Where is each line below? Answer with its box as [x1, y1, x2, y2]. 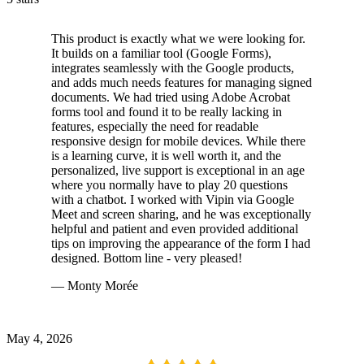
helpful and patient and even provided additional [51, 222, 298, 236]
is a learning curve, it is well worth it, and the [51, 149, 281, 163]
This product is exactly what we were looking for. [51, 32, 305, 46]
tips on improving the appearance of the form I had [51, 236, 310, 251]
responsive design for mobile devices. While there [51, 134, 305, 149]
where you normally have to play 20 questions [51, 178, 288, 193]
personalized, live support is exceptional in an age [51, 163, 305, 178]
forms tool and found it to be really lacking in [51, 105, 282, 119]
